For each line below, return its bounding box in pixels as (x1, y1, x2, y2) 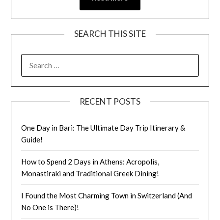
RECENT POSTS (80, 96, 140, 107)
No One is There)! (21, 202, 80, 212)
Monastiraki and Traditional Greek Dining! (21, 168, 160, 178)
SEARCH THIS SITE (74, 28, 146, 39)
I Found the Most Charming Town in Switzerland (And (21, 191, 192, 200)
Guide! (21, 135, 43, 144)
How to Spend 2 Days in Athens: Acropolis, (21, 157, 160, 166)
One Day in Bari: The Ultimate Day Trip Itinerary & (21, 123, 186, 132)
